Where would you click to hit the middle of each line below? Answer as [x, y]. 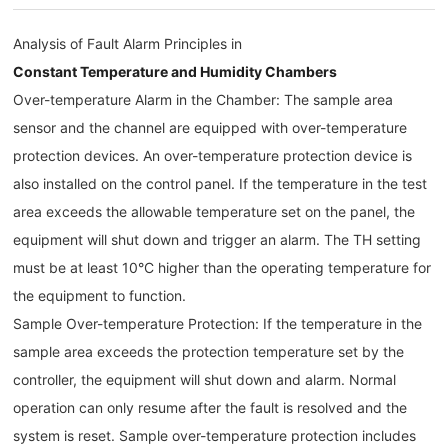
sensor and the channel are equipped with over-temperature [210, 128]
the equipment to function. [100, 296]
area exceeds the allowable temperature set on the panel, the [214, 212]
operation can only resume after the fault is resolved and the [210, 408]
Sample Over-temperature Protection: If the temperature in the [218, 324]
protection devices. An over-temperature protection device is [213, 156]
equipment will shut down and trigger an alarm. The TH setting [217, 240]
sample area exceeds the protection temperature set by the [209, 352]
